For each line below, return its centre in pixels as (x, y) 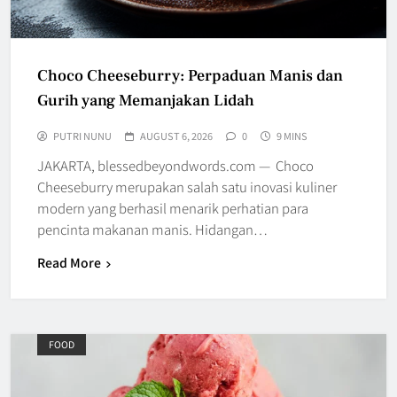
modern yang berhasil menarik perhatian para (173, 207)
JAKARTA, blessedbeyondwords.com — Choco (175, 165)
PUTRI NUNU (82, 135)
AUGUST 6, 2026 (176, 135)
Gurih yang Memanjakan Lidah (146, 100)
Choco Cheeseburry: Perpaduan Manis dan (190, 75)
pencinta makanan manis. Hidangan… (152, 229)
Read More (69, 262)
